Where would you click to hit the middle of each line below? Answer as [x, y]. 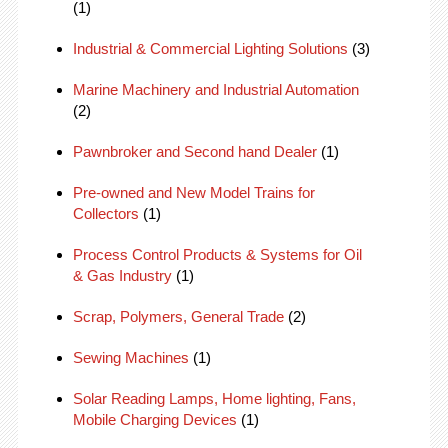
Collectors [105, 213]
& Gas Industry [122, 275]
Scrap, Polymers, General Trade [178, 316]
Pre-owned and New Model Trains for [193, 192]
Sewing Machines [130, 357]
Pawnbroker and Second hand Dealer [194, 151]
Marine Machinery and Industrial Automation [215, 89]
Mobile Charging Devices [154, 419]
